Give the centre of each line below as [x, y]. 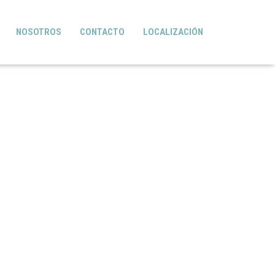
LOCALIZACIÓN [173, 32]
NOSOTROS [39, 32]
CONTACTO [102, 32]
